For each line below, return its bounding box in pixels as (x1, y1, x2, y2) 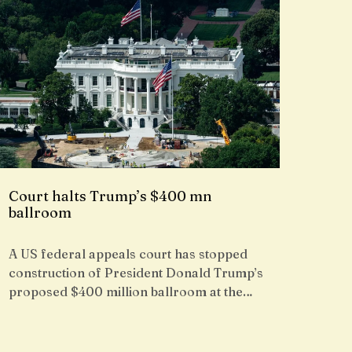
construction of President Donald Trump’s (9, 265, 263, 280)
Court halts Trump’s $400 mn (9, 187, 212, 205)
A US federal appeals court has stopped (9, 246, 247, 262)
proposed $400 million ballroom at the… (9, 284, 253, 299)
